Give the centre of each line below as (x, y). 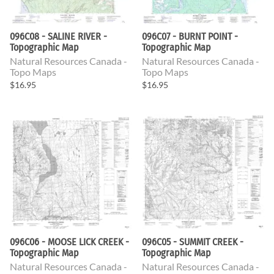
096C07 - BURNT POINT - (190, 36)
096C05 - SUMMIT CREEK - (193, 242)
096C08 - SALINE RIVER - (58, 36)
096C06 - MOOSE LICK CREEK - (69, 242)
